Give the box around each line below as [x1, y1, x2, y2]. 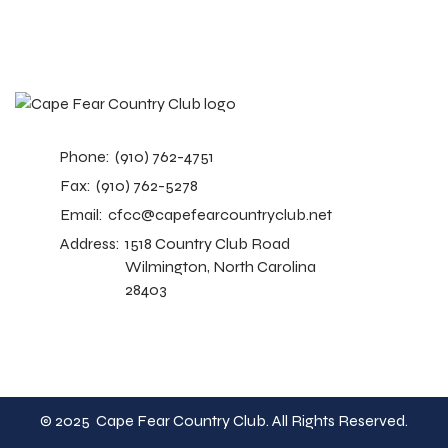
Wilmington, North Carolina [125, 256, 316, 276]
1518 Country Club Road [125, 233, 290, 253]
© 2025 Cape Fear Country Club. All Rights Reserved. [40, 410, 408, 430]
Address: [60, 233, 120, 253]
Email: [60, 204, 103, 224]
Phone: [60, 146, 110, 166]
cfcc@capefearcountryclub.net [108, 204, 332, 224]
